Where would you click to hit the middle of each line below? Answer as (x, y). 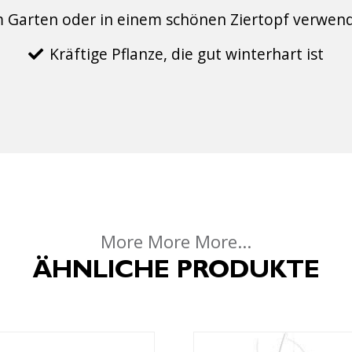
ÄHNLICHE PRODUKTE (176, 273)
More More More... (176, 242)
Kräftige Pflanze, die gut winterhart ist (187, 54)
